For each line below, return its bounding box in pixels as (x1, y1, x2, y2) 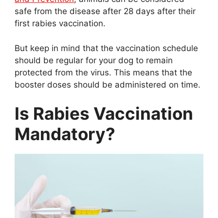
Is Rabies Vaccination (15, 103, 193, 124)
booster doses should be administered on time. (15, 79, 200, 90)
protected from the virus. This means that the (15, 67, 192, 77)
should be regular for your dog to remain (15, 55, 173, 65)
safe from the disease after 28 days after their (15, 6, 196, 16)
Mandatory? (15, 124, 115, 144)
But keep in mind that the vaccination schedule (15, 43, 198, 53)
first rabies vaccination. (15, 18, 106, 28)
